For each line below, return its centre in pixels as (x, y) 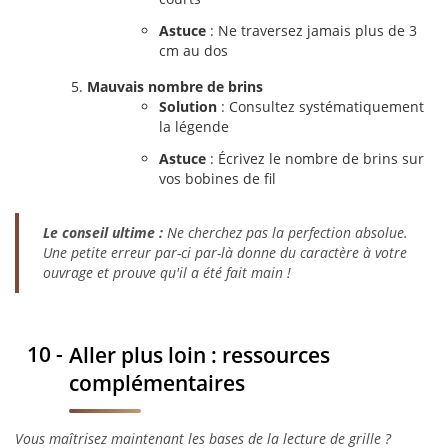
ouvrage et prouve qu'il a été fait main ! (167, 272)
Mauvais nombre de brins (175, 86)
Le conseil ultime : (103, 232)
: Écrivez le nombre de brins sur (315, 158)
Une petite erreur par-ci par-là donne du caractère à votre (225, 252)
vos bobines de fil (217, 178)
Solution (188, 106)
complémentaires (157, 382)
